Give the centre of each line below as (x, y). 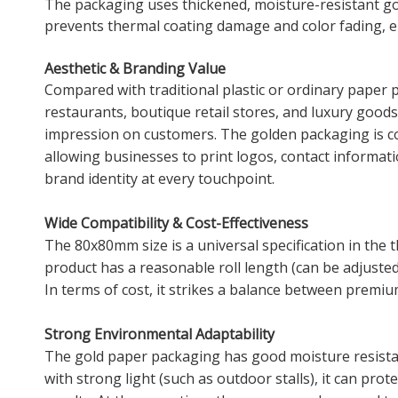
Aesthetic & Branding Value (135, 68)
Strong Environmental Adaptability (159, 334)
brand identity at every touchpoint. (159, 178)
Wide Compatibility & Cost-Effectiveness (176, 223)
